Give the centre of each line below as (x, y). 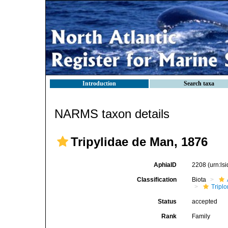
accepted (205, 202)
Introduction (99, 83)
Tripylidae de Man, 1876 (139, 142)
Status (167, 202)
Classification (157, 180)
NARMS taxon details (112, 114)
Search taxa (199, 83)
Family (201, 216)
